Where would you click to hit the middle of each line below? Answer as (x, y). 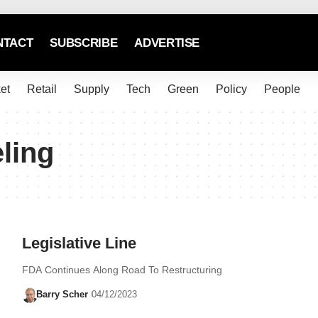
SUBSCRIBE (84, 43)
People (282, 89)
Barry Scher (62, 295)
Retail (42, 89)
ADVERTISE (167, 43)
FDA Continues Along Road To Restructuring (122, 270)
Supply (91, 89)
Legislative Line (79, 243)
